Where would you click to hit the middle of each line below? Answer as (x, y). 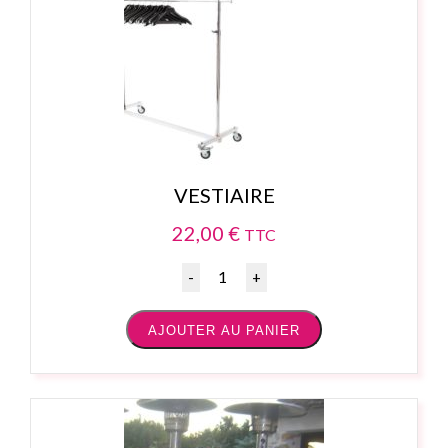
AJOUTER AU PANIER (224, 331)
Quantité (210, 271)
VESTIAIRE (224, 195)
